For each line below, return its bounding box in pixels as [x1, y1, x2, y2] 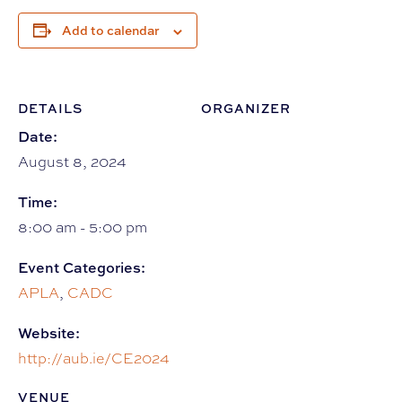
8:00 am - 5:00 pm [18, 218, 147, 238]
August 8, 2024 [18, 153, 127, 172]
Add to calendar [62, 22, 160, 39]
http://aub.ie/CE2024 [18, 349, 170, 369]
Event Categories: [18, 258, 145, 278]
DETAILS [18, 100, 83, 118]
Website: [18, 323, 80, 344]
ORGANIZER [201, 100, 291, 118]
